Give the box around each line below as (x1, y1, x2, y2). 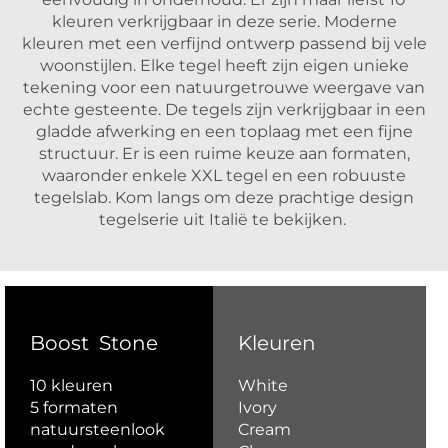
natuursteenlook (30, 420, 165, 439)
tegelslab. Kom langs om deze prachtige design (34, 188, 414, 207)
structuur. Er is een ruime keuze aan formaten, (38, 144, 410, 163)
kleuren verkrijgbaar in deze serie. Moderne (51, 12, 397, 31)
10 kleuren (30, 376, 113, 395)
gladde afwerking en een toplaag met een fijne (35, 122, 413, 141)
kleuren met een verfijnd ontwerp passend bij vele (21, 34, 427, 53)
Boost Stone (30, 331, 158, 355)
